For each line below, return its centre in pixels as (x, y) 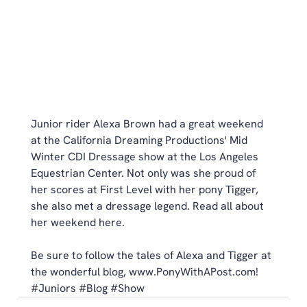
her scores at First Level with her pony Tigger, (146, 189)
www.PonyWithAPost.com (192, 271)
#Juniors (53, 288)
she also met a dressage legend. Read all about (148, 206)
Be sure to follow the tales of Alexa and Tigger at (152, 255)
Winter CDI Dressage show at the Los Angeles (146, 156)
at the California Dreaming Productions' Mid (140, 140)
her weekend (64, 222)
